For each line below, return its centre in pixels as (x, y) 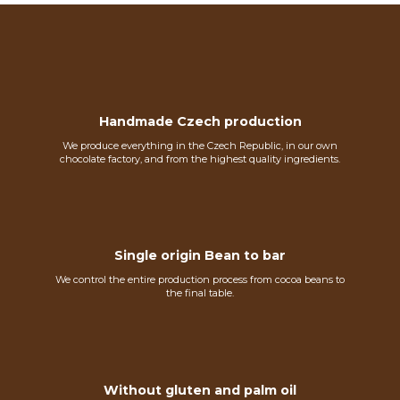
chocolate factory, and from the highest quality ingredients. (200, 158)
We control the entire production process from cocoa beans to (200, 280)
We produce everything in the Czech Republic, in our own (200, 145)
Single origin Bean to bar (200, 256)
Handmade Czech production (200, 121)
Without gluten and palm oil (200, 390)
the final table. (200, 293)
